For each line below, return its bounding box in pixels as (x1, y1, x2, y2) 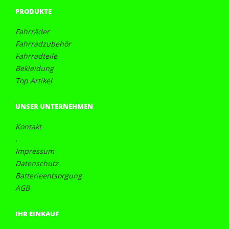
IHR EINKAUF (15, 209, 59, 219)
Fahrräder (15, 27, 50, 37)
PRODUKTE (15, 7, 52, 16)
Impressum (15, 146, 54, 156)
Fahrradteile (15, 51, 57, 61)
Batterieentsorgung (15, 171, 82, 181)
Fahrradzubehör (15, 39, 71, 49)
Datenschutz (15, 158, 58, 169)
